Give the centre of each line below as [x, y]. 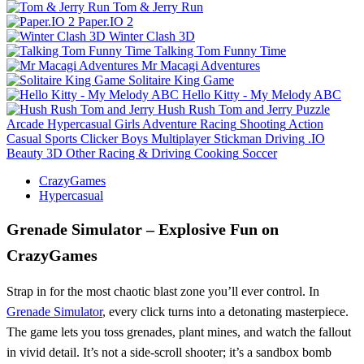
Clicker [99, 138]
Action [306, 123]
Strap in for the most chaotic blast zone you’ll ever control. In [163, 291]
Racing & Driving [145, 153]
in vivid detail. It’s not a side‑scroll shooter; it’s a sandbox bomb [169, 352]
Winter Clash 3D [152, 36]
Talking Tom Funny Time [220, 50]
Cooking [217, 153]
